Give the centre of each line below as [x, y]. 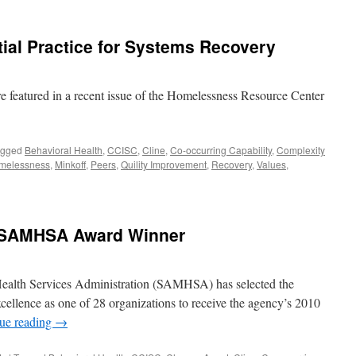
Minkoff [70, 164]
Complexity [301, 150]
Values [271, 164]
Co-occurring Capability [221, 150]
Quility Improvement [164, 164]
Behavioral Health [64, 150]
